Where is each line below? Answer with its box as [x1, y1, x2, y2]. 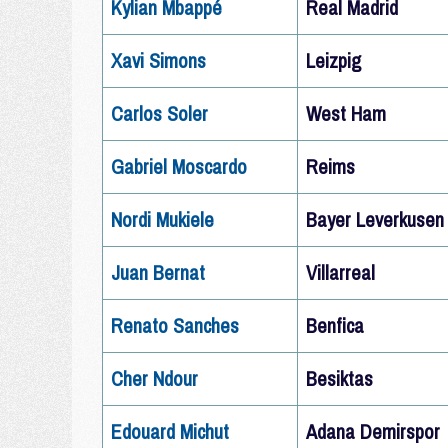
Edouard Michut [111, 418, 229, 445]
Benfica [306, 312, 364, 339]
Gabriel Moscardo [111, 153, 247, 180]
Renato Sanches [111, 312, 239, 339]
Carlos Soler [111, 100, 208, 127]
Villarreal [306, 259, 375, 286]
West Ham [306, 100, 386, 127]
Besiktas [306, 365, 373, 392]
